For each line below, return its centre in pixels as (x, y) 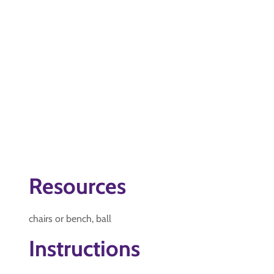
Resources (77, 186)
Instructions (84, 248)
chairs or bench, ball (70, 219)
